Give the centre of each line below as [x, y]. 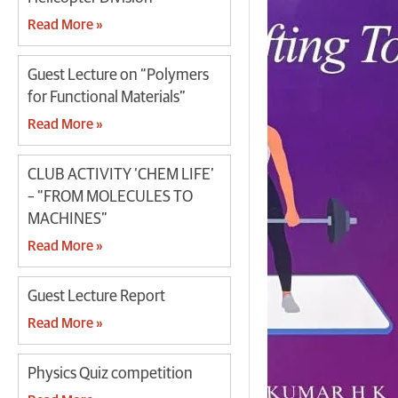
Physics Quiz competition [110, 374]
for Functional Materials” [107, 97]
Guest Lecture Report [96, 296]
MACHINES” [68, 219]
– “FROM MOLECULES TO [110, 197]
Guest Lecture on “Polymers [118, 75]
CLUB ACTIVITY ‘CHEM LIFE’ [121, 175]
